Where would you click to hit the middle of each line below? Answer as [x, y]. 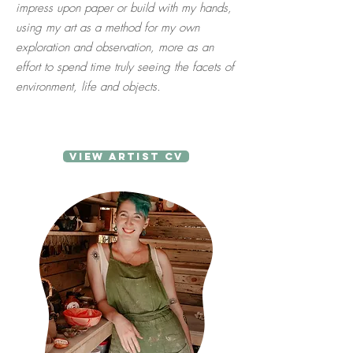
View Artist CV [126, 156]
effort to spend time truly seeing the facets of [125, 67]
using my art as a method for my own [108, 28]
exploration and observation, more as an [115, 47]
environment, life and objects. [88, 87]
